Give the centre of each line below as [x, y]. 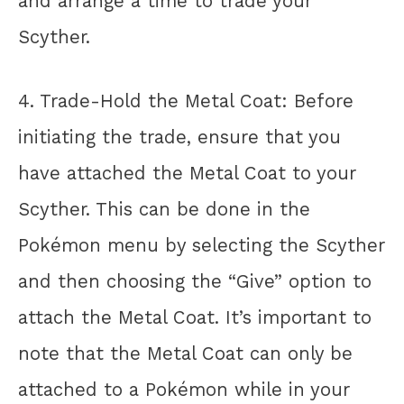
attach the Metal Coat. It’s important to [195, 318]
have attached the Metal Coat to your [187, 174]
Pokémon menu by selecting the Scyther [202, 246]
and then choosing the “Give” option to [195, 282]
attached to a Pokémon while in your [184, 390]
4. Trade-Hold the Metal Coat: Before [186, 101]
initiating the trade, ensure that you [179, 138]
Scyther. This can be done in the [164, 210]
